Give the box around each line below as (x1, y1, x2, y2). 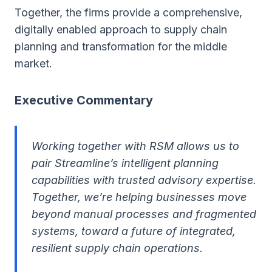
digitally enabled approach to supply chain (15, 23, 227, 36)
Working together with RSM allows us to (32, 140, 239, 152)
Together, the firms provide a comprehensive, (15, 6, 242, 19)
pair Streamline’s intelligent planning (32, 157, 219, 169)
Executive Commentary (15, 93, 153, 107)
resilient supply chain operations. (32, 242, 203, 254)
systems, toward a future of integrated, (32, 225, 236, 237)
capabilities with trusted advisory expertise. (32, 174, 256, 186)
